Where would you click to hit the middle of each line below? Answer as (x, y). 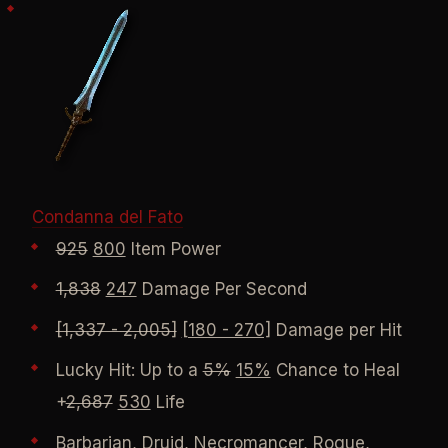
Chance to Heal (335, 370)
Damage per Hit (336, 329)
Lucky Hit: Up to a (129, 370)
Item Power (173, 248)
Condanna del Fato (107, 216)
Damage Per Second (221, 289)
